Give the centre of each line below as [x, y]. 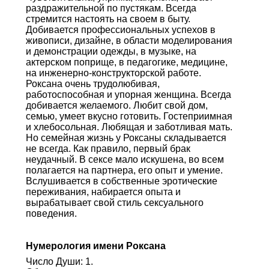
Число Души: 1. [59, 261]
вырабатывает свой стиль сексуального [114, 202]
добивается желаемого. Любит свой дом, [116, 105]
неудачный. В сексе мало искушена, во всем [125, 159]
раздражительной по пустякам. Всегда [111, 8]
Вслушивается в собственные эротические [121, 181]
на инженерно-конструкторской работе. [113, 73]
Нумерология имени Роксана [95, 246]
